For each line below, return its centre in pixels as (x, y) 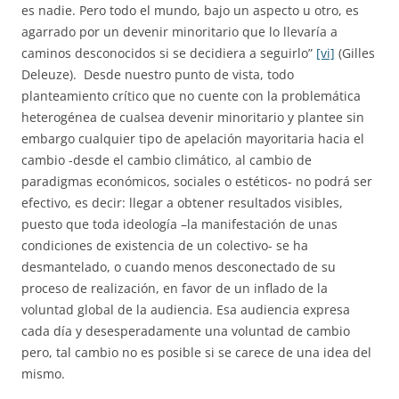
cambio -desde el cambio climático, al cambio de (167, 160)
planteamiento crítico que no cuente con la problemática (191, 96)
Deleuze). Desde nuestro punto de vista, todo (158, 74)
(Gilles (355, 53)
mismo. (43, 374)
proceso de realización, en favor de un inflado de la (175, 288)
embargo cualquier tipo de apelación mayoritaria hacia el (193, 138)
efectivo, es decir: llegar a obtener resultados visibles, (182, 203)
